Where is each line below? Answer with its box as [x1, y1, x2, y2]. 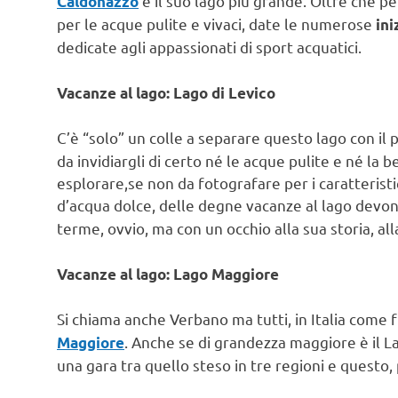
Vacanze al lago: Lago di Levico [57, 83, 275, 102]
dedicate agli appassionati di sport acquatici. [57, 37, 362, 57]
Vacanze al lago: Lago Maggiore [57, 264, 279, 283]
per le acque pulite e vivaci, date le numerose [57, 14, 376, 34]
